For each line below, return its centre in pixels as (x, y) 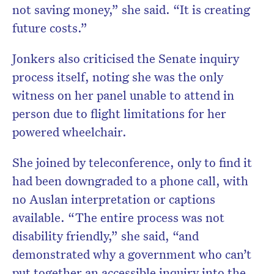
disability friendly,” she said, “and (106, 236)
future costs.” (50, 28)
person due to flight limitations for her (119, 113)
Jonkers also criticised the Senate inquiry (126, 58)
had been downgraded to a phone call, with (130, 181)
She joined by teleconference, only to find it (132, 162)
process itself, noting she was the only (118, 77)
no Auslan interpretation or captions (114, 199)
